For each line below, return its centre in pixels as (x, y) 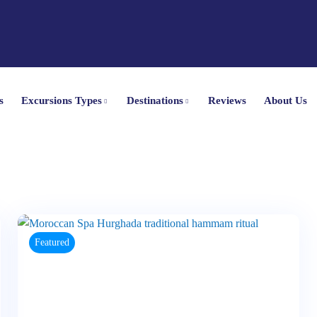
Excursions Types (61, 100)
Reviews (227, 100)
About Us (286, 100)
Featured (52, 242)
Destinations (155, 100)
